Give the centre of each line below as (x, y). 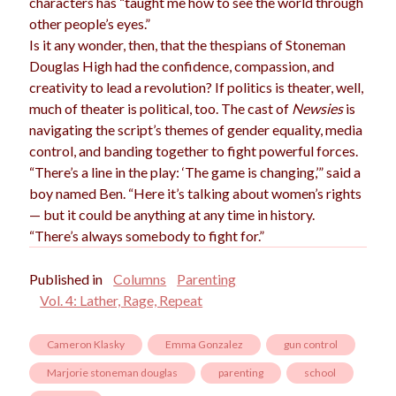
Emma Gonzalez (205, 345)
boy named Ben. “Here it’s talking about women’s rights (196, 194)
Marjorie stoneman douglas (113, 373)
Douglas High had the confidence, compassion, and (182, 66)
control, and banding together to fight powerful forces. (194, 151)
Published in (66, 279)
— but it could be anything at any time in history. (172, 215)
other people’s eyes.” (90, 24)
